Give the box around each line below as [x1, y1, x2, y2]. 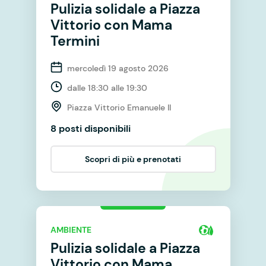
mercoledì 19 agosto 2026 [66, 62, 169, 74]
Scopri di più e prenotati [85, 153, 181, 164]
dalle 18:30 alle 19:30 [66, 82, 147, 93]
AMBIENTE [50, 224, 91, 236]
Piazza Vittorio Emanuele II [66, 102, 171, 113]
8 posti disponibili [50, 122, 131, 135]
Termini [50, 31, 100, 50]
